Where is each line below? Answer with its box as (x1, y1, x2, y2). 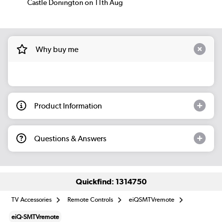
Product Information (34, 101, 102, 111)
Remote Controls (67, 195, 113, 203)
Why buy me (35, 44, 78, 54)
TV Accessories (11, 195, 52, 203)
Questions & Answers (34, 133, 107, 143)
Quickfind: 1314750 (75, 177, 147, 187)
